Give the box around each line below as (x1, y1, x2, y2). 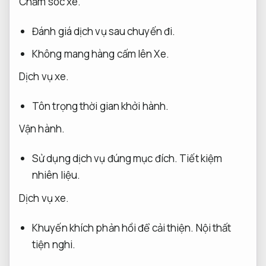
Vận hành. (19, 122, 65, 136)
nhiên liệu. (32, 168, 81, 182)
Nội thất (195, 220, 232, 235)
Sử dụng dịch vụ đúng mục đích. (32, 151, 178, 166)
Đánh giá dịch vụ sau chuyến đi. (32, 24, 176, 38)
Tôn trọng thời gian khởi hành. (32, 99, 169, 113)
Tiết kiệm (179, 151, 223, 166)
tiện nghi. (32, 237, 76, 251)
